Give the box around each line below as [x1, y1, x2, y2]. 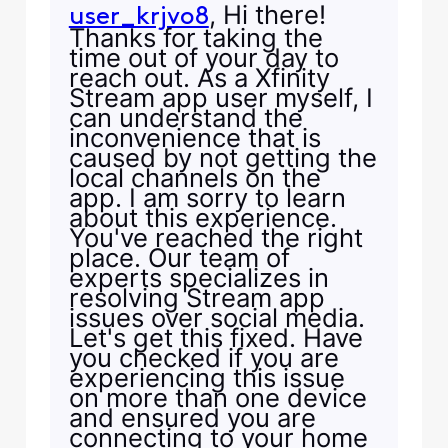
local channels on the [68, 162, 321, 194]
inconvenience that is [68, 122, 321, 154]
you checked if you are [68, 342, 339, 374]
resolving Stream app [68, 282, 325, 314]
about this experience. [68, 202, 337, 234]
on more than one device [68, 382, 367, 414]
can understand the [68, 102, 303, 134]
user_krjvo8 [68, 5, 209, 31]
